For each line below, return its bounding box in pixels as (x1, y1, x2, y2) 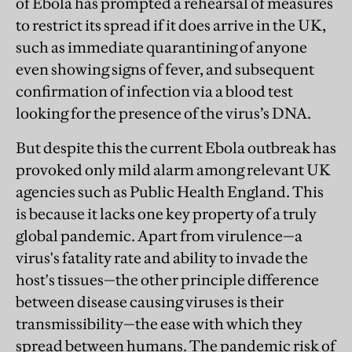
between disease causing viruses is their (16, 291, 284, 311)
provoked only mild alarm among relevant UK (16, 159, 331, 179)
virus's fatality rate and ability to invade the (16, 247, 308, 267)
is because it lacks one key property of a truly (16, 203, 317, 223)
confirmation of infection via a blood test (16, 81, 293, 101)
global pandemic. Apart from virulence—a (16, 225, 302, 245)
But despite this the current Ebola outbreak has (16, 137, 336, 157)
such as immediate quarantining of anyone (16, 37, 307, 57)
